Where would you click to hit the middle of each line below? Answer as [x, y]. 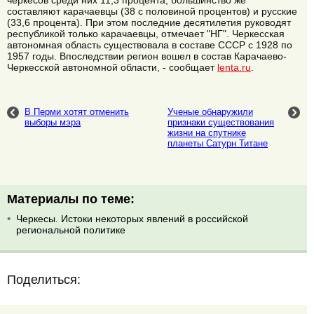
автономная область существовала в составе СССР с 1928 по [150, 45]
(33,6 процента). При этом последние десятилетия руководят [149, 23]
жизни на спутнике [207, 132]
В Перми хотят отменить [77, 111]
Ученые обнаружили [210, 111]
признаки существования [221, 122]
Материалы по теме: [71, 199]
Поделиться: [44, 280]
